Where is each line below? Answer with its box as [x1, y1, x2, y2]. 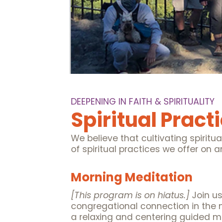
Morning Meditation [71, 169, 193, 185]
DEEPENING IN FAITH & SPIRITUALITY [71, 96, 215, 108]
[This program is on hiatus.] [71, 189, 189, 201]
